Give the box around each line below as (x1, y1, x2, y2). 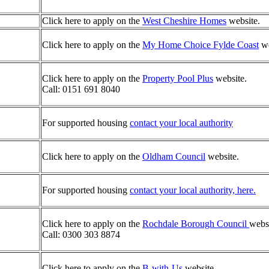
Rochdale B (142, 218, 187, 229)
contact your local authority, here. (130, 184, 256, 195)
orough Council (187, 218, 249, 229)
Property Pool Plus (142, 73, 213, 83)
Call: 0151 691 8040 (42, 83, 120, 94)
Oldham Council (142, 151, 205, 162)
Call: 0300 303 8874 (42, 229, 120, 240)
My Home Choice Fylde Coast (142, 39, 259, 50)
